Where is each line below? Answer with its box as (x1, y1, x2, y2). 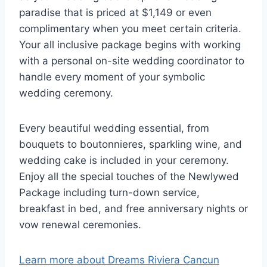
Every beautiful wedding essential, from (19, 122, 209, 135)
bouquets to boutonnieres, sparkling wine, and (19, 138, 242, 151)
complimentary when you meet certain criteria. (19, 23, 241, 35)
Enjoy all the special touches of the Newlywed (19, 170, 239, 183)
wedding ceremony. (19, 87, 113, 100)
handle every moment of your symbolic (19, 71, 205, 83)
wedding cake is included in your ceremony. (19, 154, 229, 167)
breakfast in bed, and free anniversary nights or (19, 203, 248, 215)
